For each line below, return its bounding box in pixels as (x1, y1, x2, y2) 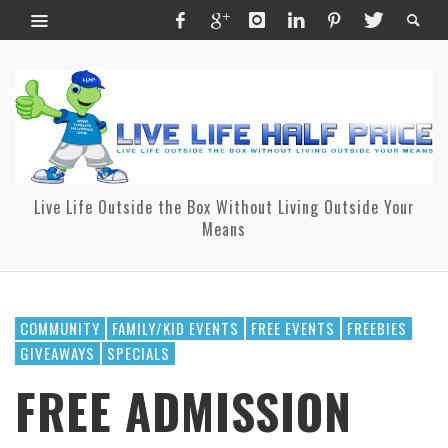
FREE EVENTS (251, 316, 335, 339)
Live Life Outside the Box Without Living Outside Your (33, 194, 415, 219)
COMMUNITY (20, 316, 100, 339)
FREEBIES (347, 316, 407, 339)
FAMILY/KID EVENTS (112, 316, 239, 339)
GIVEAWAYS (20, 341, 95, 364)
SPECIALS (107, 341, 170, 364)
